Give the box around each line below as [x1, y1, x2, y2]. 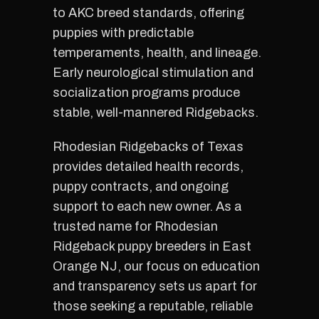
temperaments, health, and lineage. [53, 46, 261, 60]
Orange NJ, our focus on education [53, 259, 260, 273]
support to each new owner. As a [53, 199, 242, 214]
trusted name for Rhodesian [53, 219, 218, 234]
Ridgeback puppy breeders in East [53, 239, 251, 253]
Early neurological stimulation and [53, 66, 253, 80]
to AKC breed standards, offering [53, 6, 244, 20]
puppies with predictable [53, 26, 194, 40]
